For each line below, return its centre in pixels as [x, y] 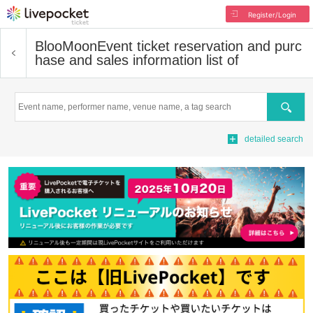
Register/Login [272, 15]
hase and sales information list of [137, 60]
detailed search [274, 139]
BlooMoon [66, 46]
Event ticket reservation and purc [199, 46]
